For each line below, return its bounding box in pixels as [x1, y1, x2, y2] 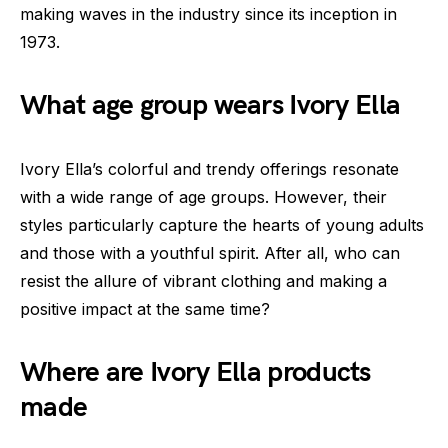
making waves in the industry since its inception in [20, 3, 397, 24]
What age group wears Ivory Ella [20, 88, 401, 122]
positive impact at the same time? [20, 298, 270, 319]
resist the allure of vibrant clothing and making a [20, 270, 387, 291]
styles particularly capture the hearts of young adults [20, 214, 424, 235]
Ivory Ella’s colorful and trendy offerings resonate [20, 158, 399, 179]
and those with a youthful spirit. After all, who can [20, 242, 400, 263]
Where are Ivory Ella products [20, 355, 371, 389]
